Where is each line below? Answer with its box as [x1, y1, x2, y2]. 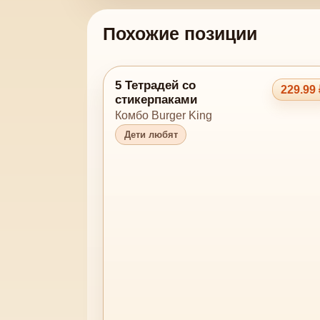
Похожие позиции [102, 24, 257, 44]
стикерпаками [115, 92, 198, 106]
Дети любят [124, 129, 178, 140]
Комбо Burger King [115, 109, 213, 121]
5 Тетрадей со [115, 78, 196, 92]
